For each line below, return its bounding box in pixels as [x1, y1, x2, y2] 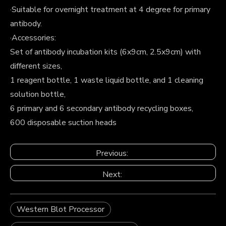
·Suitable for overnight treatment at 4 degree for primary [10, 4, 210, 15]
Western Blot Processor [17, 203, 104, 215]
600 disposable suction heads [10, 117, 117, 128]
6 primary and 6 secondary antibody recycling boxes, [10, 102, 193, 114]
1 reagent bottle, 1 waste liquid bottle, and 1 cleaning [10, 74, 203, 86]
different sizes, [10, 60, 62, 72]
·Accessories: [10, 32, 56, 43]
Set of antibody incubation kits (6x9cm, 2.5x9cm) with [10, 46, 201, 58]
